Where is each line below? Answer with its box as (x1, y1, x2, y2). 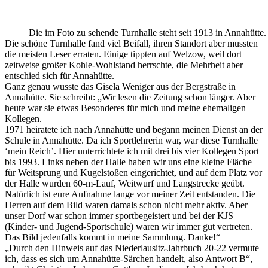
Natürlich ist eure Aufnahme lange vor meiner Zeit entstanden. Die (5, 188, 255, 199)
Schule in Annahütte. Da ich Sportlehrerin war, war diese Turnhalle (5, 135, 258, 145)
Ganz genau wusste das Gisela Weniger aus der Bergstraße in (5, 81, 236, 92)
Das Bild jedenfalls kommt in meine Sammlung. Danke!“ (5, 232, 220, 242)
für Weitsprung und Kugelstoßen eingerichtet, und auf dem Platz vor (5, 167, 262, 178)
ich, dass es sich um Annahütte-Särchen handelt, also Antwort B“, (5, 253, 252, 264)
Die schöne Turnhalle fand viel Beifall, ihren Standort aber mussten (5, 38, 258, 48)
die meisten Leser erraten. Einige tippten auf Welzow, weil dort (5, 48, 242, 59)
